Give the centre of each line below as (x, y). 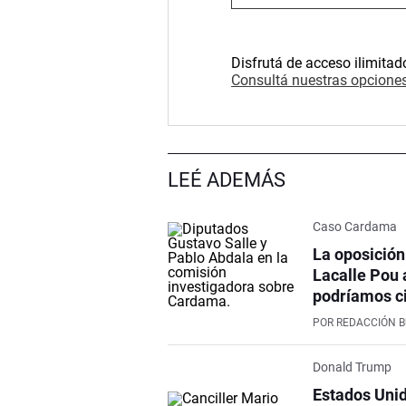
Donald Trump (353, 367)
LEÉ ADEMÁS (227, 179)
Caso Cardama (355, 226)
